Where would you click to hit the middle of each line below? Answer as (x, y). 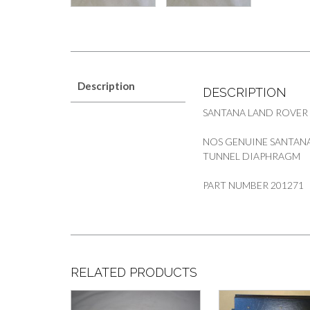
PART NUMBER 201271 (254, 185)
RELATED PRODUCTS (134, 272)
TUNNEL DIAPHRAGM (252, 156)
